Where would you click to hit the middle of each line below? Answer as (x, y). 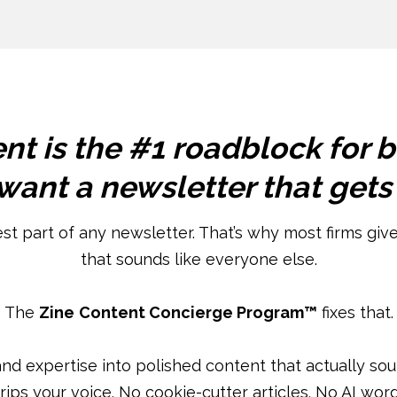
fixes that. (355, 312)
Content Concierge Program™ (198, 312)
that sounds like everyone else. (198, 259)
